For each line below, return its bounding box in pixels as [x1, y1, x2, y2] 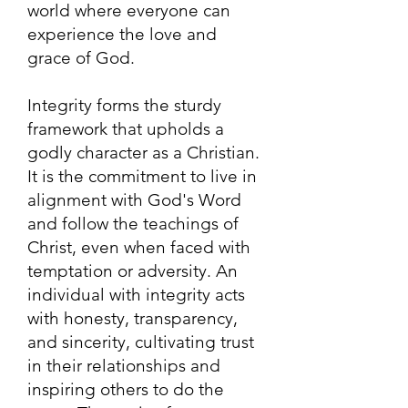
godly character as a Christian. [27, 142, 260, 163]
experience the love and [27, 24, 217, 45]
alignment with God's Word [27, 189, 241, 210]
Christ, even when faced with [27, 237, 250, 258]
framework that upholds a [27, 118, 224, 139]
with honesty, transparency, [27, 308, 238, 329]
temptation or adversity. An [27, 260, 238, 281]
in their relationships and [27, 355, 220, 376]
